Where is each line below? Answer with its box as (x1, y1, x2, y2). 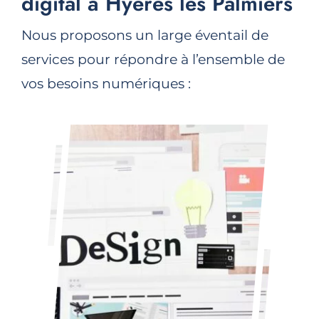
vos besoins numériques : (21, 75, 191, 92)
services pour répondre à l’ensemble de (21, 51, 285, 68)
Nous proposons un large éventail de (21, 26, 268, 43)
